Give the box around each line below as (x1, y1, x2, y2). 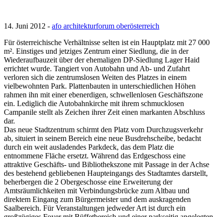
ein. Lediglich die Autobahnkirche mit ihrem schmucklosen (4, 99, 184, 108)
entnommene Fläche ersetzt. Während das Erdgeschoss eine (4, 152, 186, 160)
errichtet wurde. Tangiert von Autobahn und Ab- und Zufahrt (4, 64, 190, 73)
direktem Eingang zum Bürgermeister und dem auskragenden (4, 195, 191, 204)
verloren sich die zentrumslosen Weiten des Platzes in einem (4, 73, 186, 82)
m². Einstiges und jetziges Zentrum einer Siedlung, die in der (4, 47, 188, 56)
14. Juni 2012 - (4, 22, 52, 31)
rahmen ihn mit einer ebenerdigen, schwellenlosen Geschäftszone (4, 91, 203, 99)
